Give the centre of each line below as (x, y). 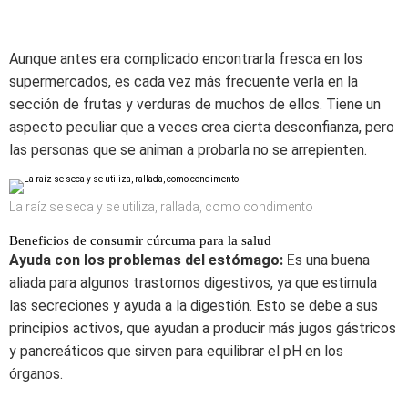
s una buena (332, 260)
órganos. (36, 374)
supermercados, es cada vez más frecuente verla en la (184, 82)
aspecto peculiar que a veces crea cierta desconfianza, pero (202, 127)
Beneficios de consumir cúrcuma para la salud (140, 240)
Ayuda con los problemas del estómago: (148, 260)
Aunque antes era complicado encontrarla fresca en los (186, 59)
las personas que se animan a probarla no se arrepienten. (188, 150)
